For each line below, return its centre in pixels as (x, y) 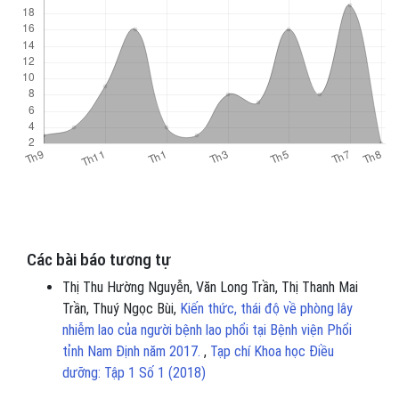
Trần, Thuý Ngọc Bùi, (121, 309)
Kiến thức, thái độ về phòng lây (266, 309)
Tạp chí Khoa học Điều (272, 352)
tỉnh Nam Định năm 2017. (133, 352)
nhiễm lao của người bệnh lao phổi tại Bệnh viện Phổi (207, 330)
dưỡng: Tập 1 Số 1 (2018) (134, 373)
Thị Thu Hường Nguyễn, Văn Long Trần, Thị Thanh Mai (210, 288)
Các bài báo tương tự (99, 260)
